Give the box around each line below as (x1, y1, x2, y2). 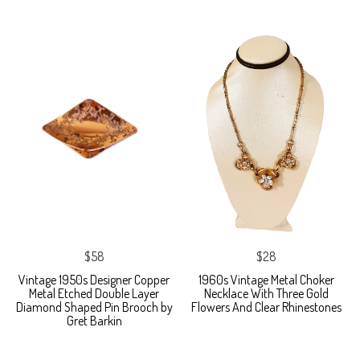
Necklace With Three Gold (203, 285, 329, 302)
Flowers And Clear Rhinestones (190, 299, 342, 316)
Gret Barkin (66, 313, 122, 329)
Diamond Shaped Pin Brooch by (15, 299, 173, 316)
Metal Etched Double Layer (29, 285, 159, 302)
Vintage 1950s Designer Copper (18, 272, 170, 288)
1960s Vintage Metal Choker (198, 272, 334, 288)
